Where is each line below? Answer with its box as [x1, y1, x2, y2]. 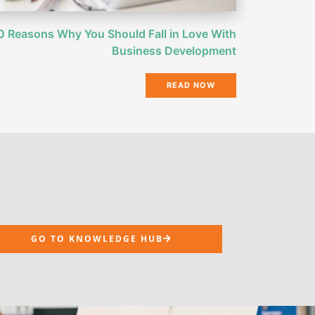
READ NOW [167, 79, 215, 90]
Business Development [112, 43, 236, 58]
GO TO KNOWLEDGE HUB [31, 232, 163, 245]
